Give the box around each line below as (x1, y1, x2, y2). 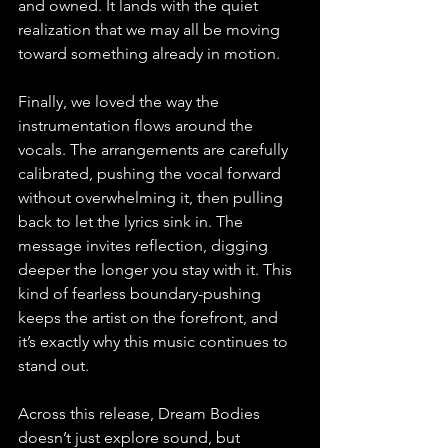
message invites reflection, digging (18, 236, 272, 255)
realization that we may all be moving (18, 20, 284, 39)
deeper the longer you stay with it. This (18, 260, 296, 279)
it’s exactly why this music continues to (18, 332, 292, 351)
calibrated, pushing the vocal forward (18, 164, 285, 183)
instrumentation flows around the (18, 116, 257, 135)
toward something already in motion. (18, 44, 280, 63)
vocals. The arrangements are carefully (18, 140, 292, 159)
